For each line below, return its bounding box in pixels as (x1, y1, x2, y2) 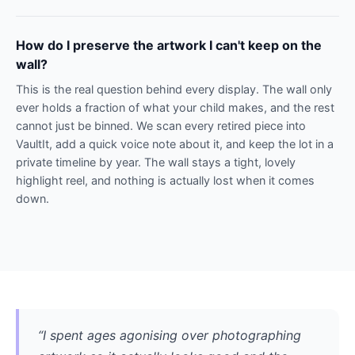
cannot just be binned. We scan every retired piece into (16, 118, 306, 132)
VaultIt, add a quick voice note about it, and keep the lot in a (16, 136, 334, 151)
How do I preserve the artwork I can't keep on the (16, 36, 322, 53)
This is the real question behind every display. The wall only (16, 82, 332, 96)
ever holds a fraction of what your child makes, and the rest (16, 100, 334, 114)
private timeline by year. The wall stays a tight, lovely (16, 155, 296, 169)
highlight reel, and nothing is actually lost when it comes (16, 173, 315, 187)
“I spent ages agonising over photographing (38, 326, 301, 343)
